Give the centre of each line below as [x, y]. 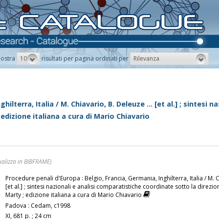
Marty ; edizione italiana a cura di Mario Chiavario [74, 195]
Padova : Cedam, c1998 [38, 206]
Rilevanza [146, 58]
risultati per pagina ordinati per [85, 59]
